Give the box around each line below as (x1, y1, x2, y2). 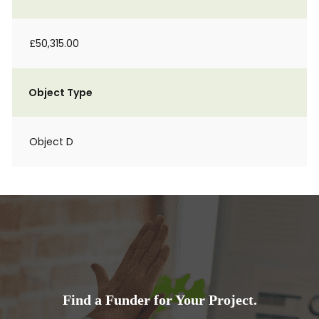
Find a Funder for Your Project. (62, 292, 257, 308)
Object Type (28, 85, 93, 100)
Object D (29, 135, 73, 149)
